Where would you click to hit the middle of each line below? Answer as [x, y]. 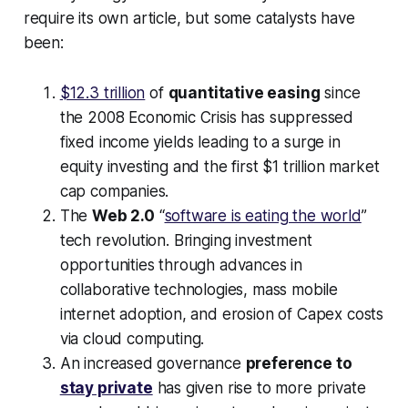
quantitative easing [244, 93]
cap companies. [114, 192]
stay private [106, 388]
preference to [299, 364]
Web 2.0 [123, 216]
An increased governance [153, 364]
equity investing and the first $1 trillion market [219, 167]
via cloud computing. [132, 339]
